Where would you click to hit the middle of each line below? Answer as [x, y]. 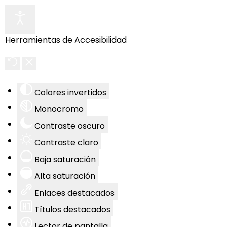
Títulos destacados [72, 209]
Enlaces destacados [74, 193]
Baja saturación [65, 159]
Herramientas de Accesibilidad [66, 40]
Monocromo [59, 109]
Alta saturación [65, 176]
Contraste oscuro [70, 126]
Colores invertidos [70, 92]
